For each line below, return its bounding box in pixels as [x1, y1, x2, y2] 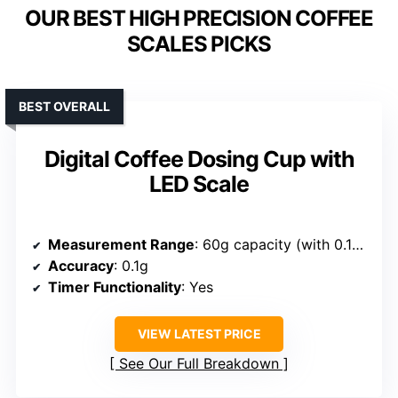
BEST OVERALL [19, 99, 110, 115]
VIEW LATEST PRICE [137, 326, 261, 342]
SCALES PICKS [126, 31, 272, 58]
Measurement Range [48, 235, 195, 254]
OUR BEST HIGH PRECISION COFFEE [25, 5, 373, 32]
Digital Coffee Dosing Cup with [44, 146, 354, 173]
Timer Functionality [48, 278, 181, 297]
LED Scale [149, 171, 249, 198]
